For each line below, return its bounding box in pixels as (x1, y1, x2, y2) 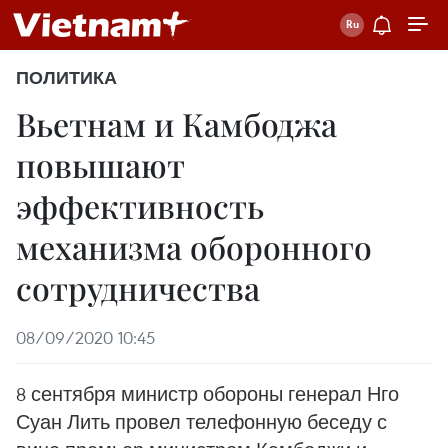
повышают (16, 143, 185, 186)
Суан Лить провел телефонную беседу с (16, 409, 387, 434)
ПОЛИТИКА (16, 67, 117, 89)
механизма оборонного (16, 225, 372, 268)
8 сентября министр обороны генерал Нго (16, 381, 399, 406)
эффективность (16, 184, 264, 227)
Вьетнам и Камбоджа (16, 102, 337, 145)
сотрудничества (16, 266, 260, 309)
